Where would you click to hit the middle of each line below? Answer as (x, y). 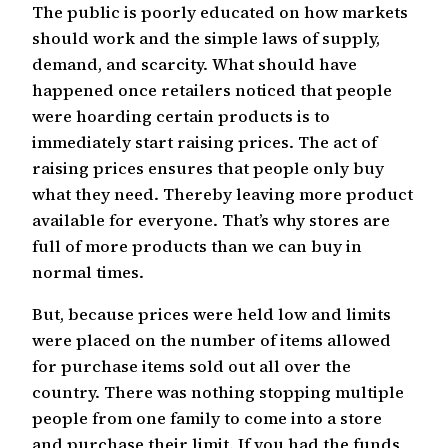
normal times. (88, 271)
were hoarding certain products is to (181, 115)
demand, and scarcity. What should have (194, 63)
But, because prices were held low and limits (211, 314)
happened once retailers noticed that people (212, 89)
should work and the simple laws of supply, (206, 37)
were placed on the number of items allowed (211, 340)
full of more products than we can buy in (197, 245)
